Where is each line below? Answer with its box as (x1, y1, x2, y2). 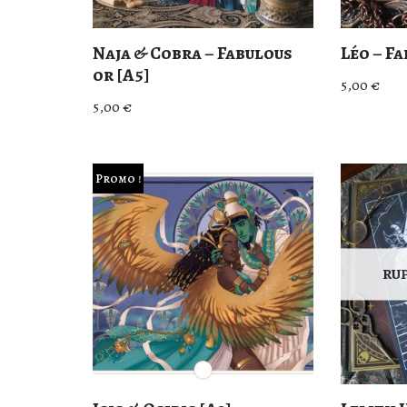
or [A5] (93, 63, 150, 88)
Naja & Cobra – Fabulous (93, 41, 293, 66)
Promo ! (94, 169, 141, 187)
